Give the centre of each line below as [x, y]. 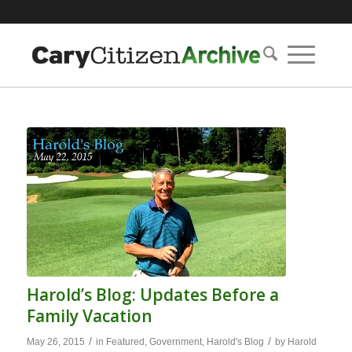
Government [175, 342]
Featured [125, 342]
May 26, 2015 [55, 342]
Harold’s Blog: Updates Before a [152, 295]
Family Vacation [89, 316]
